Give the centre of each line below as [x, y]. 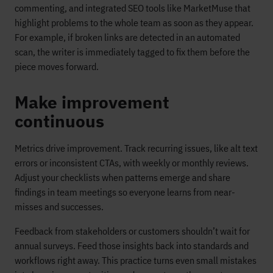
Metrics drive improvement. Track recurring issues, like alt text [136, 148]
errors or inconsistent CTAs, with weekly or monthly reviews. [132, 162]
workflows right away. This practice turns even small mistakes [136, 260]
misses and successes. [59, 206]
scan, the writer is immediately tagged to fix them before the [132, 51]
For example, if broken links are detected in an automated [127, 37]
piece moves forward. [57, 66]
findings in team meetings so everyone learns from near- [125, 192]
